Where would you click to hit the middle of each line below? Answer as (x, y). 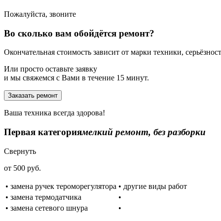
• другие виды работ (153, 186)
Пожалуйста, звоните (40, 14)
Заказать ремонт (33, 96)
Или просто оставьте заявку (51, 69)
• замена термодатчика (43, 197)
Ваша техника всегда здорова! (55, 113)
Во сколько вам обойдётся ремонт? (79, 33)
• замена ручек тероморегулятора (61, 186)
